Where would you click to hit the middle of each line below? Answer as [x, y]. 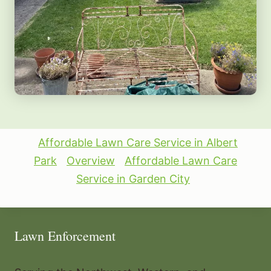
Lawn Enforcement [65, 235]
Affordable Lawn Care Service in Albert [138, 142]
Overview [91, 160]
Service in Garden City [133, 178]
